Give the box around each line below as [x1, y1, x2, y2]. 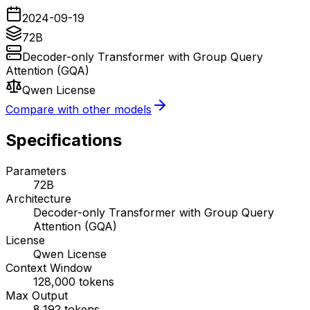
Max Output [6, 288, 68, 302]
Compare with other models [6, 102, 152, 116]
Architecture [6, 191, 71, 206]
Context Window [6, 260, 92, 275]
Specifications [6, 129, 122, 150]
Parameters [6, 163, 66, 178]
